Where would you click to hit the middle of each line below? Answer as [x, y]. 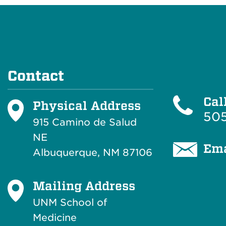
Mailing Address [84, 186]
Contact [36, 76]
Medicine [55, 218]
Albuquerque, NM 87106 [93, 153]
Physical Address [87, 105]
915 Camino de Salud [85, 122]
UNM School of [70, 203]
